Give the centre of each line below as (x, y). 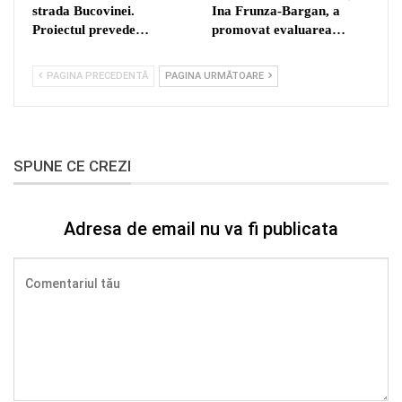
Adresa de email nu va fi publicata (201, 228)
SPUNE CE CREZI (72, 166)
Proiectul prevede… (91, 30)
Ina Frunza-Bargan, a (276, 11)
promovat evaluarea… (279, 30)
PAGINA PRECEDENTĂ (96, 76)
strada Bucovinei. (83, 11)
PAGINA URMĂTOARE (216, 76)
